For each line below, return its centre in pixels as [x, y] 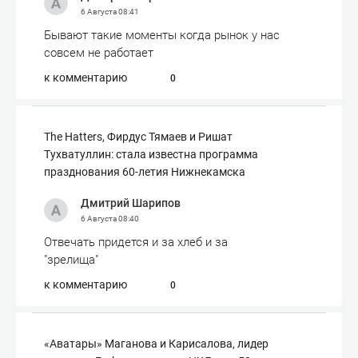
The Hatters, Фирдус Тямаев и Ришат [138, 137]
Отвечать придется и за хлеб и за [136, 242]
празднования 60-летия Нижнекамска [145, 172]
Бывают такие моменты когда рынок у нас [162, 35]
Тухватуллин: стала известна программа [151, 154]
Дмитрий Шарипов [131, 203]
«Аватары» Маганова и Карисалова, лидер [156, 344]
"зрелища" [71, 260]
